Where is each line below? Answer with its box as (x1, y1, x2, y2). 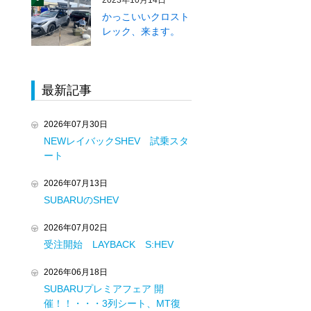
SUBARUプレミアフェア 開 (44, 283, 164, 294)
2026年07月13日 (44, 178, 108, 188)
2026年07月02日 (44, 223, 108, 233)
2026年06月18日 (44, 267, 108, 277)
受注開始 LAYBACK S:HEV (44, 239, 174, 250)
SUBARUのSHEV (44, 194, 119, 205)
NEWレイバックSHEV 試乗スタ (44, 135, 189, 146)
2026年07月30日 (44, 119, 108, 129)
